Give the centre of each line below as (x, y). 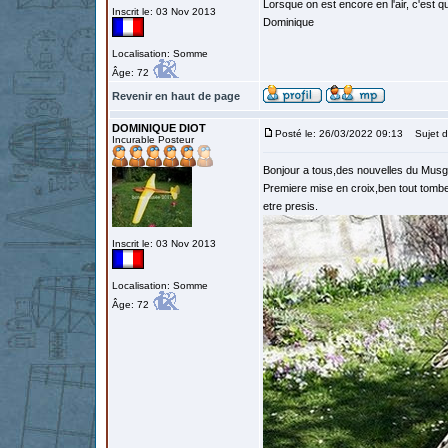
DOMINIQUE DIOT (159, 128)
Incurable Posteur (153, 139)
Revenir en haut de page (176, 96)
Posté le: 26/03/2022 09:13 (339, 133)
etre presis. (290, 206)
